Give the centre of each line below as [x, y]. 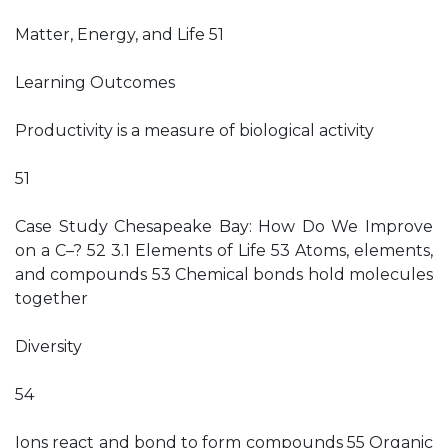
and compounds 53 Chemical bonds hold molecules [224, 274]
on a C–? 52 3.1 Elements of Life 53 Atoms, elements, [224, 250]
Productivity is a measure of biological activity [194, 130]
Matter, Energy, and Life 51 [119, 34]
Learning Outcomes [95, 82]
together [51, 298]
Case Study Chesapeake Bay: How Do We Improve [224, 226]
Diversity [48, 346]
